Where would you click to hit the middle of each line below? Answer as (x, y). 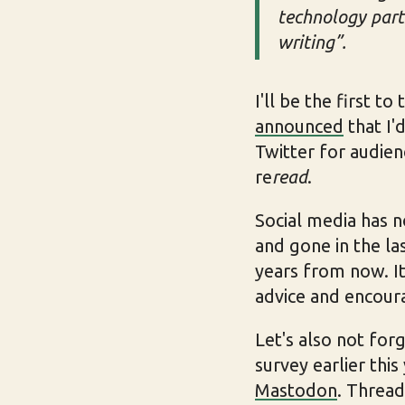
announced (299, 126)
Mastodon (296, 390)
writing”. (312, 42)
